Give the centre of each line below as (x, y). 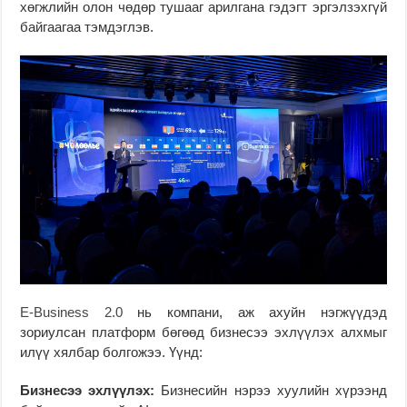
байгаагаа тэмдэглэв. (87, 27)
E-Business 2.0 (79, 313)
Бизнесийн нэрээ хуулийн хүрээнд (271, 391)
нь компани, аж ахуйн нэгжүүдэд (262, 313)
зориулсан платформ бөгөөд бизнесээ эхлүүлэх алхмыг (203, 333)
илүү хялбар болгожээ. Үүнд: (112, 352)
